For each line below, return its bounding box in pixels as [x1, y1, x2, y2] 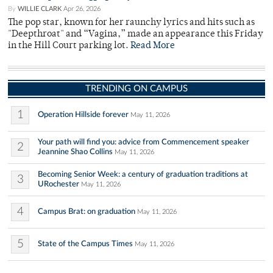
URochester [38, 180, 79, 189]
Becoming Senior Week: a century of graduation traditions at [38, 170, 248, 179]
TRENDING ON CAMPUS [85, 84, 188, 94]
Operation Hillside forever [38, 110, 129, 119]
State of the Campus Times [38, 239, 133, 249]
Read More [130, 41, 175, 51]
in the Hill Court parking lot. [8, 41, 130, 51]
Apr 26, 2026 [63, 5, 101, 13]
